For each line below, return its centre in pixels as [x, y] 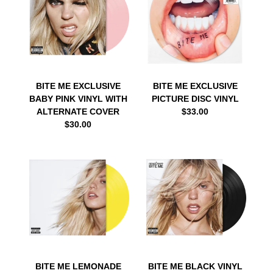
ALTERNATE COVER [78, 112]
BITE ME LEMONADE [78, 266]
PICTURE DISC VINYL [195, 99]
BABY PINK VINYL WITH [78, 99]
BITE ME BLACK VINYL [195, 266]
